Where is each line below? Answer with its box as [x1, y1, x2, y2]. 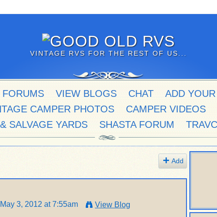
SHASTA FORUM [99, 119, 174, 130]
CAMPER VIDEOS [126, 104, 206, 114]
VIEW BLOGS [56, 88, 117, 99]
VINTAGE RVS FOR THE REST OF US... [30, 49, 187, 57]
